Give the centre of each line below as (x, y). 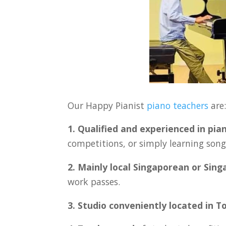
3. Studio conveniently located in (142, 205)
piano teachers (178, 105)
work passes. (94, 181)
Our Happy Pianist (107, 105)
